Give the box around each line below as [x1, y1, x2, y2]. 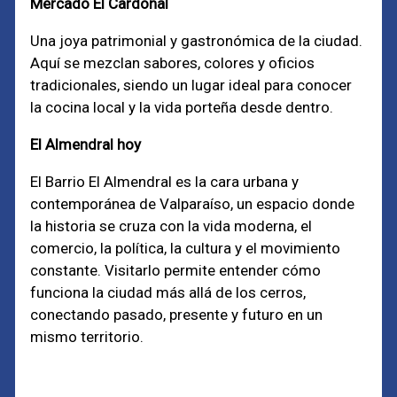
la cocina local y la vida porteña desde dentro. [30, 98, 334, 116]
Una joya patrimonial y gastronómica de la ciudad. [30, 32, 363, 50]
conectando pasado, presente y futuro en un [30, 306, 323, 323]
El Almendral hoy [30, 136, 142, 153]
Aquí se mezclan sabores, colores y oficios [30, 54, 315, 72]
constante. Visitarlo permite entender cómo [30, 261, 322, 279]
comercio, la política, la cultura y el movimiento [30, 239, 341, 257]
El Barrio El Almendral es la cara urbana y [30, 173, 300, 191]
